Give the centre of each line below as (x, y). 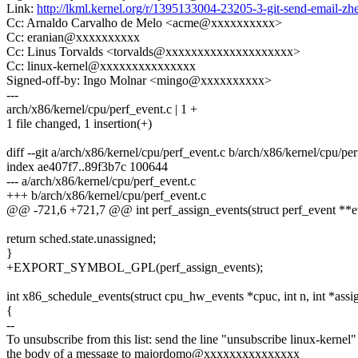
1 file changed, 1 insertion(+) (79, 124)
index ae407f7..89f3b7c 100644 (87, 167)
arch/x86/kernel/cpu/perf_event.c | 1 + (102, 109)
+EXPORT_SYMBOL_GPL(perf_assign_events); (135, 268)
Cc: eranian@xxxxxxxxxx (73, 38)
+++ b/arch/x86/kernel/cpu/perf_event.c (106, 196)
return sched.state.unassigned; (81, 239)
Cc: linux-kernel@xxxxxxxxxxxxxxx (101, 66)
